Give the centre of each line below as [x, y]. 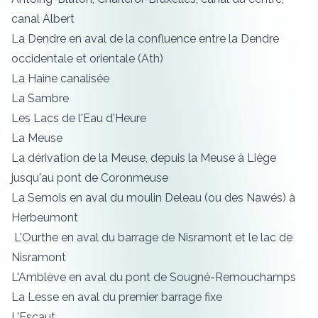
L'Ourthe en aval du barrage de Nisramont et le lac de [152, 237]
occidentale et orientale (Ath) [87, 59]
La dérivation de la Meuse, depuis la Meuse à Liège [144, 158]
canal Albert [43, 19]
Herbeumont [45, 218]
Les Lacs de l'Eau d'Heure [79, 118]
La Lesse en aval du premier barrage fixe [118, 297]
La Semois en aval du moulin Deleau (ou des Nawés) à [153, 198]
